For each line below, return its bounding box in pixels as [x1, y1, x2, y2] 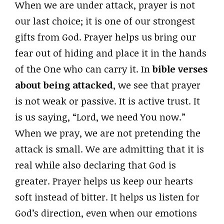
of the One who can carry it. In [15, 62, 152, 75]
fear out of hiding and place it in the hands [15, 46, 206, 59]
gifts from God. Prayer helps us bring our [15, 30, 196, 43]
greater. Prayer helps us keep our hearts [15, 174, 193, 187]
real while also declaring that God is [15, 158, 176, 171]
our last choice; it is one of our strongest [15, 14, 195, 27]
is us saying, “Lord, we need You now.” [15, 110, 185, 123]
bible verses [152, 62, 207, 75]
